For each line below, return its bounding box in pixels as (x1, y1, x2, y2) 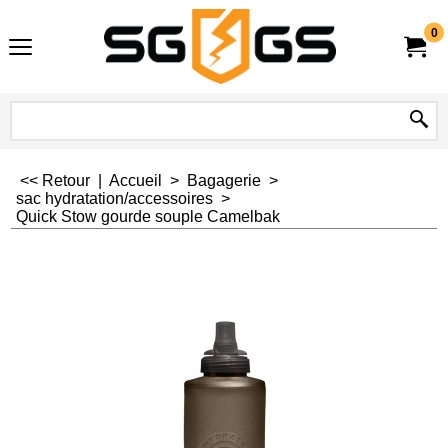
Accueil (109, 172, 166, 189)
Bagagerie (187, 172, 261, 189)
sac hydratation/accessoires (16, 190, 213, 207)
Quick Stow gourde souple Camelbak (16, 208, 280, 225)
